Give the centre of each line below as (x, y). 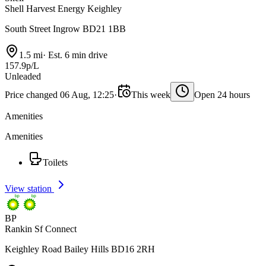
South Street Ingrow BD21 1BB (65, 28)
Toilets (55, 162)
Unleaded (23, 76)
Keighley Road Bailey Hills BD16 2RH (80, 249)
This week (151, 94)
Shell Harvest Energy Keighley (63, 8)
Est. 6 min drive (77, 55)
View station (29, 188)
